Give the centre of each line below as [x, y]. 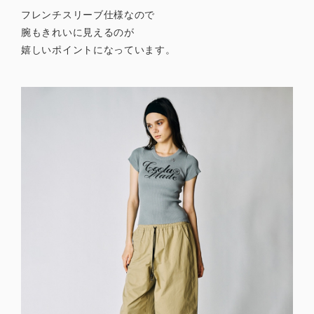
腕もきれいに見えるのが [78, 33]
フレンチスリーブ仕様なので [88, 15]
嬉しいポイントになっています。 [98, 50]
